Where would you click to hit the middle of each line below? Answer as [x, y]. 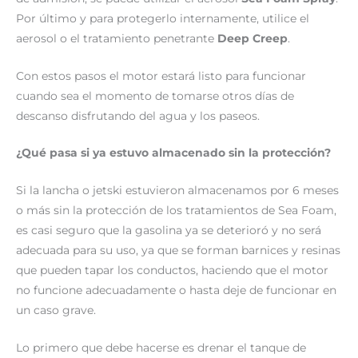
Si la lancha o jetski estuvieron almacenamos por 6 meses [177, 191]
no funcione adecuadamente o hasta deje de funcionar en [176, 290]
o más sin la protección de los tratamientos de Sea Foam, [176, 211]
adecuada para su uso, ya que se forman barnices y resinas [178, 251]
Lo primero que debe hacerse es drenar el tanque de [161, 348]
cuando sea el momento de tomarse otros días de [155, 95]
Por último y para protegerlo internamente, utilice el [163, 18]
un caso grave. [56, 310]
